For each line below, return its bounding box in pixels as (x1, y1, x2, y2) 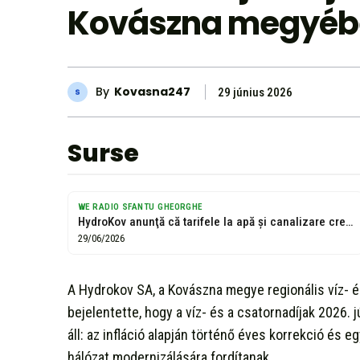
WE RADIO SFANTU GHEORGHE (78, 201, 202, 212)
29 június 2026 (218, 84, 292, 100)
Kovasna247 (114, 84, 190, 100)
